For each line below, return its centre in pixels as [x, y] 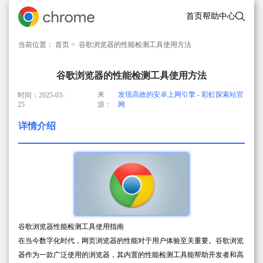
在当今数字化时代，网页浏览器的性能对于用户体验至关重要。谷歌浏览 [131, 241]
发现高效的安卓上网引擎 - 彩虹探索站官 [181, 95]
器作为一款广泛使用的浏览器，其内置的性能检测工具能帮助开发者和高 [131, 255]
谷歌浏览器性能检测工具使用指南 [71, 227]
